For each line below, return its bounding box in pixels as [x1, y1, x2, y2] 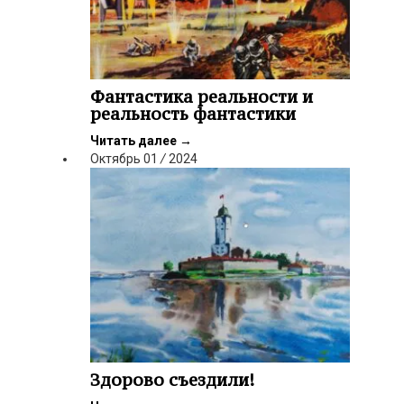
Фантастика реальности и [90, 86, 313, 108]
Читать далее [90, 133, 179, 149]
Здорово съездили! [90, 369, 254, 391]
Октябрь [90, 151, 141, 167]
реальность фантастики [90, 103, 296, 125]
